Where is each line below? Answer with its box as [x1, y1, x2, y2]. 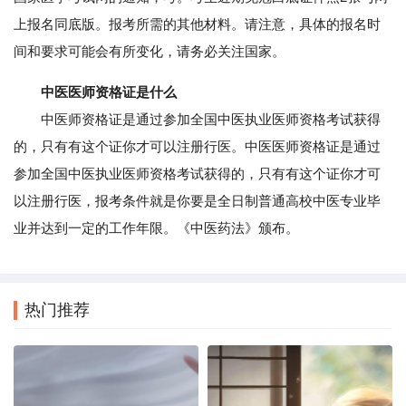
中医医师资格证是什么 [41, 84, 177, 101]
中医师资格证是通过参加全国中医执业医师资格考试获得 [14, 111, 381, 128]
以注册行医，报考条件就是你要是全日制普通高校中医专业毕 [14, 193, 381, 209]
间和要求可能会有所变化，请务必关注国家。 [14, 43, 285, 60]
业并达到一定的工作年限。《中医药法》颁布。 [14, 220, 299, 237]
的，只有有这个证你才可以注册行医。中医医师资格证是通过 [14, 139, 381, 155]
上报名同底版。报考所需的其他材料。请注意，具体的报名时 [14, 16, 381, 33]
